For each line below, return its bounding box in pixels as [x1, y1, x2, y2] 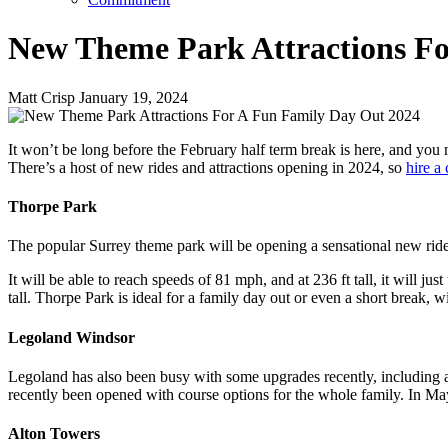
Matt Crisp [8, 88, 75, 106]
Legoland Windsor [8, 328, 135, 346]
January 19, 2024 [79, 88, 188, 106]
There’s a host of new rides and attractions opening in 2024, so [8, 158, 406, 176]
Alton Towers [8, 425, 100, 443]
